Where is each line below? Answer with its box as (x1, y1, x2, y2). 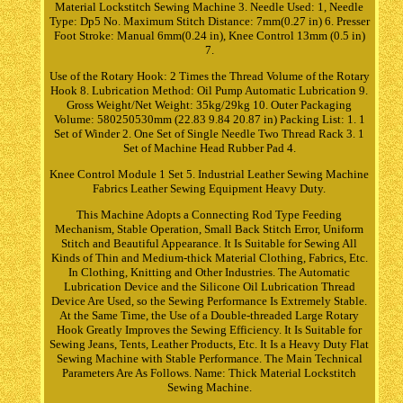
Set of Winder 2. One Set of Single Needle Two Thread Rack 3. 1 (54, 126, 365, 140)
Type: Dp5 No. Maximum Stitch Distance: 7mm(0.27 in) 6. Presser (49, 13, 370, 28)
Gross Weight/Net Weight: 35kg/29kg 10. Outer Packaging (67, 97, 353, 112)
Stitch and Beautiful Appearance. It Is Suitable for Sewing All (61, 236, 358, 250)
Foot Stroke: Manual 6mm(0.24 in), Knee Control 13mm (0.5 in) (53, 28, 365, 42)
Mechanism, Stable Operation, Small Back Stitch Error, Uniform (55, 221, 364, 236)
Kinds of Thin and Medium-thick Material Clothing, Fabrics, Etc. (50, 250, 368, 264)
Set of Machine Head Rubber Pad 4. (122, 140, 296, 155)
